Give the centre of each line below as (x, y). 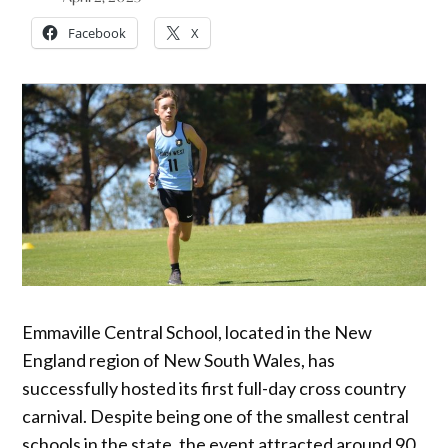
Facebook (97, 32)
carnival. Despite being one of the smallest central (216, 416)
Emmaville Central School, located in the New (197, 332)
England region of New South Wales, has (179, 360)
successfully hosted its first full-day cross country (214, 388)
